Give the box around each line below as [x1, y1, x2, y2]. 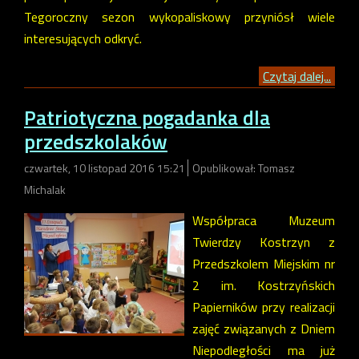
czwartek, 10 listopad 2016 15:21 [24, 159, 188, 176]
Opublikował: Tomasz [192, 159, 295, 176]
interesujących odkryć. [24, 28, 142, 48]
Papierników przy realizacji [192, 296, 335, 317]
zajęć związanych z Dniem [192, 318, 335, 338]
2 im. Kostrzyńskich [192, 275, 335, 295]
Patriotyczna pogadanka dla [24, 102, 270, 134]
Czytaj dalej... [263, 66, 331, 86]
